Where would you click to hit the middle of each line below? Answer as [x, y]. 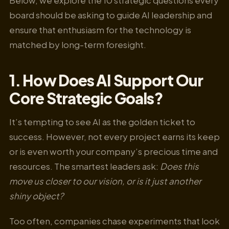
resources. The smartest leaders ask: [85, 166]
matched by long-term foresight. [78, 44]
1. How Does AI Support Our [106, 80]
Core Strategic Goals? [86, 98]
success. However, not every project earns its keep [114, 137]
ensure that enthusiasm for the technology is [100, 29]
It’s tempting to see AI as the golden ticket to [102, 122]
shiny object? [36, 196]
